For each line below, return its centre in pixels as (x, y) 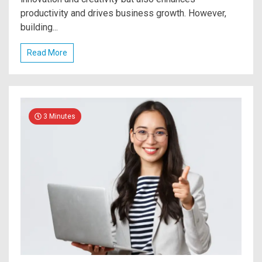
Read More (47, 53)
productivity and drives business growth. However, (123, 13)
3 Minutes (58, 117)
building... (39, 27)
